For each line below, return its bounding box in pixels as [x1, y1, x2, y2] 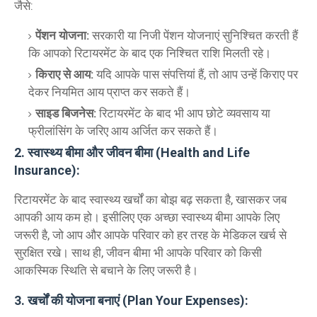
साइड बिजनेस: [35, 106, 96, 121]
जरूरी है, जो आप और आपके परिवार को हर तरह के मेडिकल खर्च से [14, 228, 287, 243]
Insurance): [14, 163, 80, 178]
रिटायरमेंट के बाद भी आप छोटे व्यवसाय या [96, 106, 270, 121]
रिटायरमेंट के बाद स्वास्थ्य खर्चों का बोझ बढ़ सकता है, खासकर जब [14, 192, 287, 207]
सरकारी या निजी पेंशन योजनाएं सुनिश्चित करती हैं [89, 28, 298, 43]
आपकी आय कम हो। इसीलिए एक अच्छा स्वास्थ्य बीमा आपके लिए [14, 210, 279, 225]
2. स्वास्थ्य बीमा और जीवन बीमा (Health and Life [14, 145, 250, 161]
